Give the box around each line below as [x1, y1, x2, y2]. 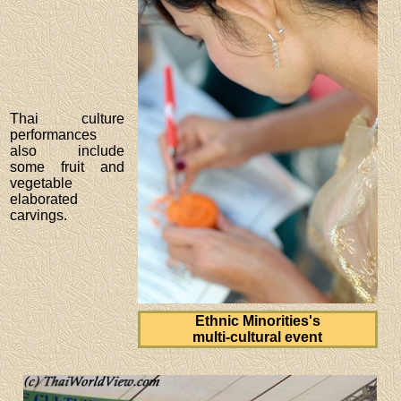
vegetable [10, 175, 73, 191]
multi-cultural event [192, 328, 323, 345]
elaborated [10, 191, 79, 207]
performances [10, 126, 98, 142]
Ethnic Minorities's [194, 312, 320, 328]
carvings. [10, 207, 68, 223]
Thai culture [10, 110, 124, 126]
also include [10, 142, 124, 158]
